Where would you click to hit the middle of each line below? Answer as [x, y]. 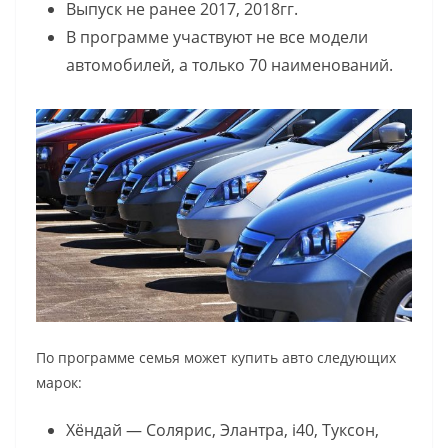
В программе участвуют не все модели [217, 37]
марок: [59, 382]
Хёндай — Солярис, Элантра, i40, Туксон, [222, 429]
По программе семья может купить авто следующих [216, 357]
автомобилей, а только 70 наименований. [229, 65]
